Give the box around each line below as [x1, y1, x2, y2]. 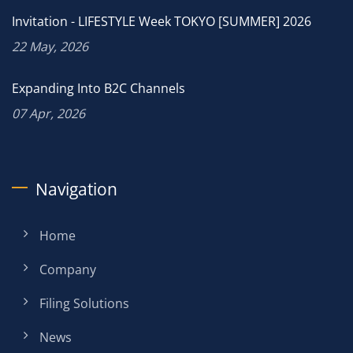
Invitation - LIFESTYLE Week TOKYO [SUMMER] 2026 [12, 12, 311, 30]
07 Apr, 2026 [12, 104, 85, 122]
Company [39, 260, 96, 278]
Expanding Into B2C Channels [12, 79, 185, 97]
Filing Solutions [39, 294, 129, 312]
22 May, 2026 [12, 37, 88, 55]
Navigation [35, 177, 117, 200]
